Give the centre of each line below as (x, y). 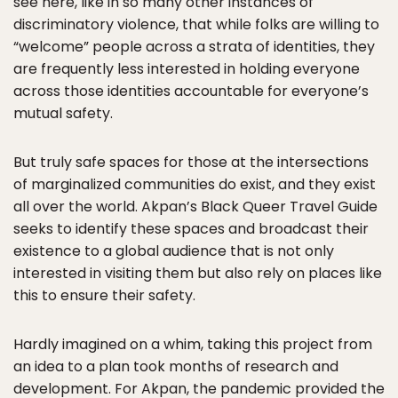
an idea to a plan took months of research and (176, 366)
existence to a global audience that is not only (174, 251)
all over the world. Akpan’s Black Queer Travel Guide (195, 207)
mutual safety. (63, 113)
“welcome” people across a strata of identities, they (194, 47)
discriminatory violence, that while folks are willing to (196, 24)
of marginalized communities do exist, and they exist (195, 184)
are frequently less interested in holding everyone (187, 69)
